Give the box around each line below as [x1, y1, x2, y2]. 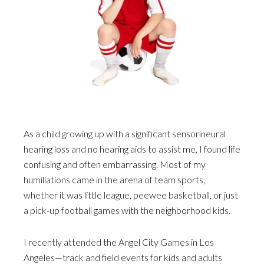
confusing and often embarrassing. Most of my [24, 159, 206, 170]
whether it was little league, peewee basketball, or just [24, 189, 238, 200]
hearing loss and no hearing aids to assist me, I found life [24, 143, 240, 154]
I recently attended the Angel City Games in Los [24, 236, 214, 247]
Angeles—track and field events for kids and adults [24, 252, 222, 263]
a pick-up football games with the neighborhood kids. [24, 204, 230, 216]
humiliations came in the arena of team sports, [24, 174, 205, 185]
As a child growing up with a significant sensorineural [24, 128, 226, 139]
